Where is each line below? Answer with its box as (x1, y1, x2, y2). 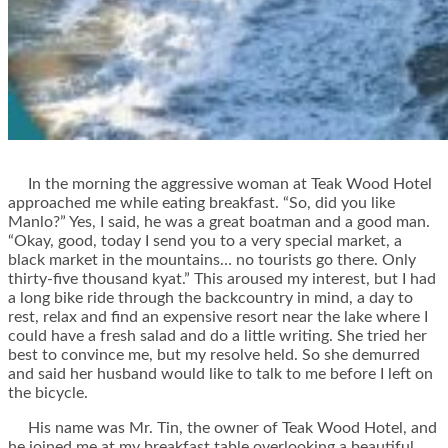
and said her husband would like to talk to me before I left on (8, 366, 433, 383)
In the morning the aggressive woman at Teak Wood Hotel (8, 176, 432, 193)
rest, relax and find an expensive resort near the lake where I (8, 309, 428, 326)
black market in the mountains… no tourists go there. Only (8, 252, 416, 269)
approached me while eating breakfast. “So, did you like (8, 195, 395, 212)
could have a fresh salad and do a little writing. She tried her (8, 328, 427, 345)
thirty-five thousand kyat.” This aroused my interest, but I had (8, 271, 436, 288)
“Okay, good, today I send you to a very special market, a (8, 233, 402, 250)
